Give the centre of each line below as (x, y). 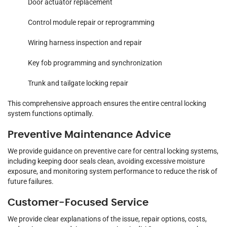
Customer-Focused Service (78, 203)
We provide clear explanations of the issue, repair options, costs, (107, 219)
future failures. (31, 182)
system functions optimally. (51, 114)
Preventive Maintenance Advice (89, 135)
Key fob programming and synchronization (95, 63)
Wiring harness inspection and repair (85, 43)
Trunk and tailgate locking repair (78, 83)
